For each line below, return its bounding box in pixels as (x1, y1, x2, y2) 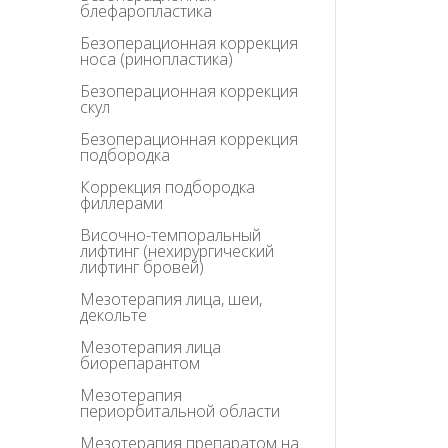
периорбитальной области (80, 400, 280, 423)
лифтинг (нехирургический (80, 240, 274, 263)
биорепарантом (80, 352, 200, 375)
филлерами (80, 192, 163, 215)
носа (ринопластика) (80, 48, 233, 71)
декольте (80, 304, 147, 327)
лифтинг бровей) (80, 256, 204, 279)
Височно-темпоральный (80, 224, 261, 247)
